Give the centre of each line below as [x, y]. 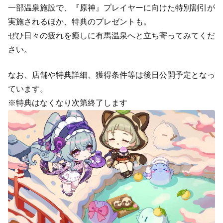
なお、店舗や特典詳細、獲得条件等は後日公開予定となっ [111, 75]
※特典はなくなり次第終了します [68, 103]
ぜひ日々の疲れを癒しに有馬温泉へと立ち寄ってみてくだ [111, 36]
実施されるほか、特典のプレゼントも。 [80, 22]
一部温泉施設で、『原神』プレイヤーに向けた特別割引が [111, 8]
